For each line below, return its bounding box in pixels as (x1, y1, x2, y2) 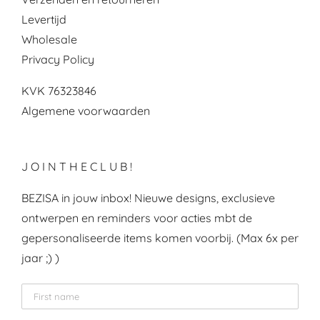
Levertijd (21, 12, 66, 27)
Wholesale (21, 32, 77, 47)
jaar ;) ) (21, 251, 59, 266)
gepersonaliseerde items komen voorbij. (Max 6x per (21, 231, 299, 246)
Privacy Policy (21, 52, 94, 67)
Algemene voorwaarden (21, 104, 150, 119)
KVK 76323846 (21, 84, 96, 99)
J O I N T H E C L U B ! (21, 159, 132, 174)
